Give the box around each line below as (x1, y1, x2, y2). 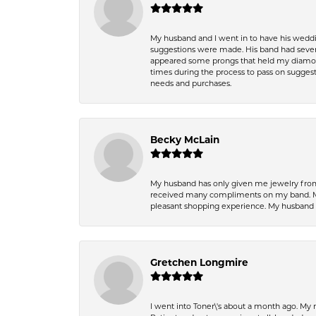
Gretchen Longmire (150, 257, 248, 268)
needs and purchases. (150, 78, 231, 88)
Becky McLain (150, 134, 219, 145)
